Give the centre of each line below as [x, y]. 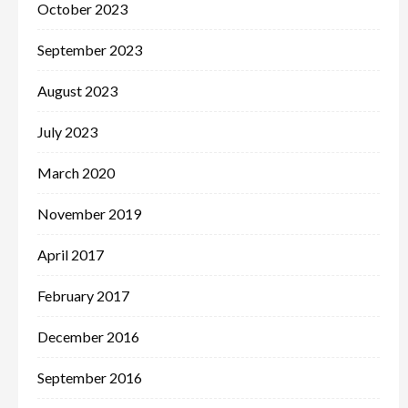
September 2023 [89, 49]
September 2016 [89, 377]
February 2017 [83, 295]
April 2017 [70, 254]
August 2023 [77, 90]
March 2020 [76, 172]
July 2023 [67, 131]
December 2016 [88, 336]
